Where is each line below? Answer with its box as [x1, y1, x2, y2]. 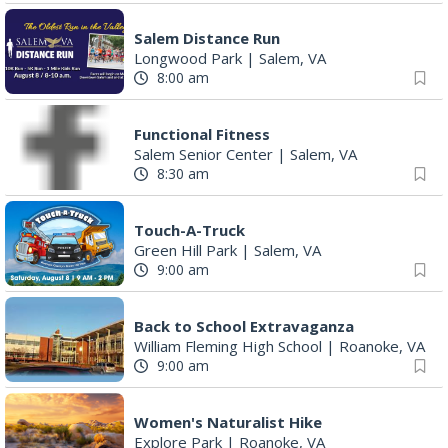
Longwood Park [134, 47, 242, 68]
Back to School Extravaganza [134, 315, 354, 336]
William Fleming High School [134, 335, 322, 356]
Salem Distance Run [134, 27, 280, 48]
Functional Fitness [134, 123, 270, 144]
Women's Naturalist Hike [134, 411, 322, 432]
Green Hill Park [134, 239, 237, 260]
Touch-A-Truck [134, 219, 245, 240]
